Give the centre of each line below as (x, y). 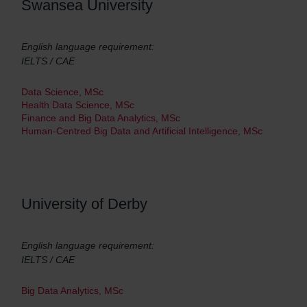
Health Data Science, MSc (78, 105)
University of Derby (84, 204)
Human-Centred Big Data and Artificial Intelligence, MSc (142, 131)
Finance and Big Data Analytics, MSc (101, 118)
